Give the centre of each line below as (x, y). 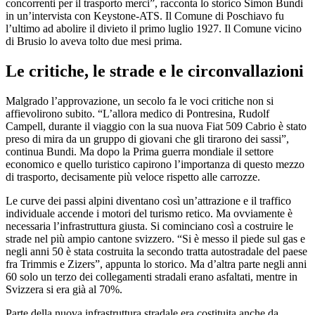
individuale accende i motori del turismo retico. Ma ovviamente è (149, 213)
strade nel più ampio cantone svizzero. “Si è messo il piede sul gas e (155, 239)
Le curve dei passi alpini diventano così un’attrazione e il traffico (148, 201)
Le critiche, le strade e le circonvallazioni (155, 71)
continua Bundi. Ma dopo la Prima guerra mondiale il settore (140, 152)
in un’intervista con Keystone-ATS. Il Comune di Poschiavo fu (145, 16)
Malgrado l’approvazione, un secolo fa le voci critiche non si (140, 101)
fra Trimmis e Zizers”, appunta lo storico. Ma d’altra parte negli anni (156, 264)
